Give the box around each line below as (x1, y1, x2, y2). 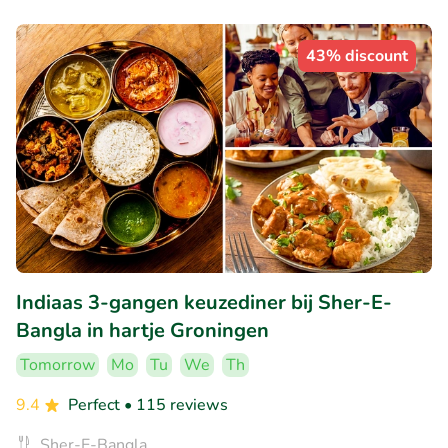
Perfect (68, 394, 124, 417)
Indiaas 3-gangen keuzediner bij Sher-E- (16, 289, 392, 317)
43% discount (306, 44, 408, 67)
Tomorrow (20, 354, 95, 377)
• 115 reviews (124, 394, 228, 417)
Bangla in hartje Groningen (16, 317, 269, 345)
